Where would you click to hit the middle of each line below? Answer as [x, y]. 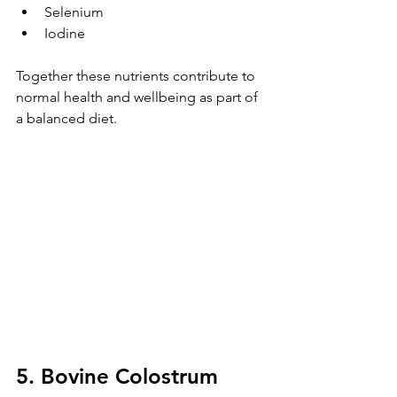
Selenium [74, 12]
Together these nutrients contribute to [137, 75]
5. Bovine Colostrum [117, 376]
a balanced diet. [66, 118]
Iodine [65, 33]
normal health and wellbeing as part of [139, 97]
